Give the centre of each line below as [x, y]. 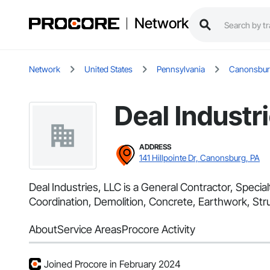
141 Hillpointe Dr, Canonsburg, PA [199, 158]
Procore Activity [159, 230]
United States [108, 69]
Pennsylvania [181, 69]
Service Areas [89, 230]
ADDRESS [155, 147]
